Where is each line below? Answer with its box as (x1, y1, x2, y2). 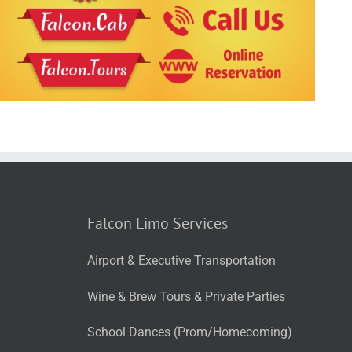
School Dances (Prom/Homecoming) (87, 324, 292, 339)
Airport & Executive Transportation (87, 253, 276, 269)
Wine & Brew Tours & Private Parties (87, 288, 285, 304)
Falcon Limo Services (87, 213, 228, 233)
